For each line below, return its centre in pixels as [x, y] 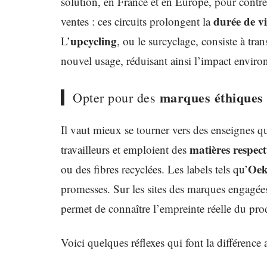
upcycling [94, 41]
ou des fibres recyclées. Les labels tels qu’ [154, 169]
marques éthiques [211, 97]
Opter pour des [116, 97]
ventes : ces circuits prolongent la [137, 21]
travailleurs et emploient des [125, 149]
